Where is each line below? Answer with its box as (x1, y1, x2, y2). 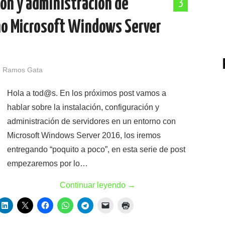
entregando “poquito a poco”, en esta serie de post (7, 145, 185, 154)
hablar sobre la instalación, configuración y (7, 103, 159, 111)
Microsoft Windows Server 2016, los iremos (7, 131, 161, 140)
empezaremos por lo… (7, 159, 88, 168)
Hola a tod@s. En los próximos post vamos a (7, 89, 166, 97)
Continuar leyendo (59, 181, 128, 189)
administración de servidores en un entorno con (7, 117, 176, 126)
